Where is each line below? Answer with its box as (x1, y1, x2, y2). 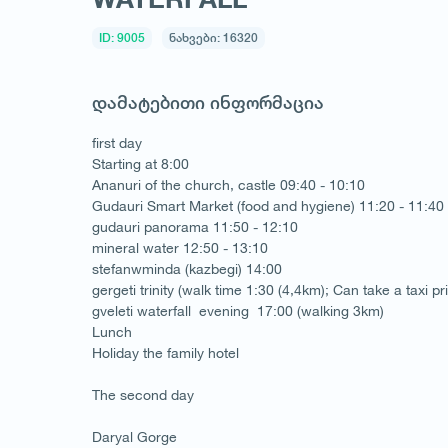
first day (92, 134, 142, 151)
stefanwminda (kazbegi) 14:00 (92, 260, 282, 277)
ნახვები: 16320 (169, 31, 258, 45)
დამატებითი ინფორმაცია (92, 92, 324, 113)
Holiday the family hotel (92, 344, 239, 361)
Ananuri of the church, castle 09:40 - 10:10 (92, 176, 365, 193)
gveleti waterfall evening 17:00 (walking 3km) (92, 302, 384, 319)
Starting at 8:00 (92, 155, 189, 172)
